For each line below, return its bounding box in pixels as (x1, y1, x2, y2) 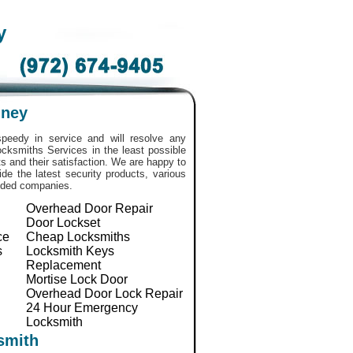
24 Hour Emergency (26, 301, 138, 314)
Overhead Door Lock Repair (26, 287, 183, 300)
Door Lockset (26, 216, 100, 229)
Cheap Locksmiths (26, 230, 130, 243)
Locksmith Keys (26, 244, 114, 258)
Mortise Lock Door (26, 273, 128, 286)
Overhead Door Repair (26, 202, 153, 215)
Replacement (26, 258, 101, 272)
